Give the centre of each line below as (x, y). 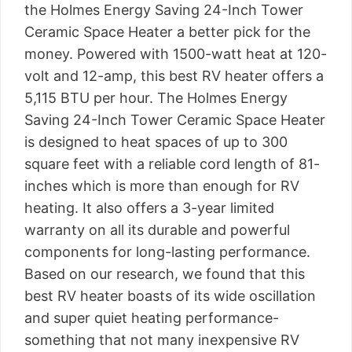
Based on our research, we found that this (165, 274)
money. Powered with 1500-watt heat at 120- (176, 54)
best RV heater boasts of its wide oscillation (170, 296)
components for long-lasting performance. (167, 252)
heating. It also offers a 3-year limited (149, 208)
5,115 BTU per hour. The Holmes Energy (156, 98)
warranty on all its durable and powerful (157, 230)
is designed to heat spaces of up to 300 (156, 142)
